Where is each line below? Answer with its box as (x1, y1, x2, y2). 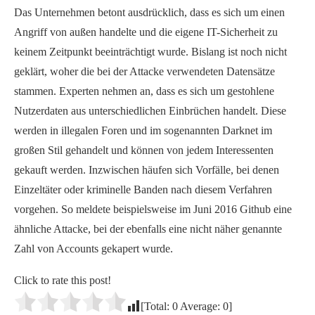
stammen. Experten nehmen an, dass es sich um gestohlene (14, 84, 274, 97)
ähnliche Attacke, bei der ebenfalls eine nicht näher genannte (14, 222, 282, 235)
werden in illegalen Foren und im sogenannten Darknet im (14, 124, 272, 136)
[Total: (141, 300, 172, 312)
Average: (178, 300, 223, 312)
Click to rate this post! (14, 274, 111, 286)
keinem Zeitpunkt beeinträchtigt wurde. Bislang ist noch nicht (14, 45, 287, 58)
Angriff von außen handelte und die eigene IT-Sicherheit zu (14, 25, 278, 38)
